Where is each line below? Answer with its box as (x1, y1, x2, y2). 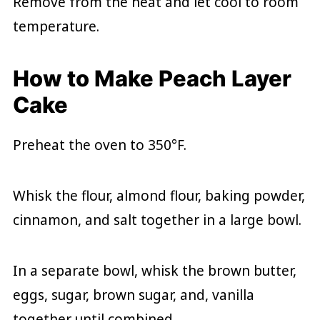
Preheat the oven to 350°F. (12, 135, 186, 154)
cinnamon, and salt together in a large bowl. (12, 210, 301, 229)
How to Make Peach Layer (12, 64, 291, 91)
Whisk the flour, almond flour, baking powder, (12, 186, 305, 205)
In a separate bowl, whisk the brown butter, (12, 261, 296, 280)
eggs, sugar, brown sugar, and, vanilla (12, 285, 254, 304)
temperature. (12, 16, 99, 36)
